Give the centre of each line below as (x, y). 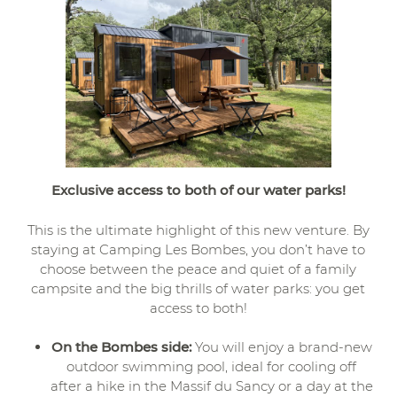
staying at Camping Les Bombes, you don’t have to (198, 249)
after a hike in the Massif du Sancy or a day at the (211, 386)
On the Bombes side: (121, 347)
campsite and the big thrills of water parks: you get (198, 288)
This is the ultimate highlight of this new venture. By (198, 230)
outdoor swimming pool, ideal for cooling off (212, 366)
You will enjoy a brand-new (281, 347)
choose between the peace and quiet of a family (198, 269)
